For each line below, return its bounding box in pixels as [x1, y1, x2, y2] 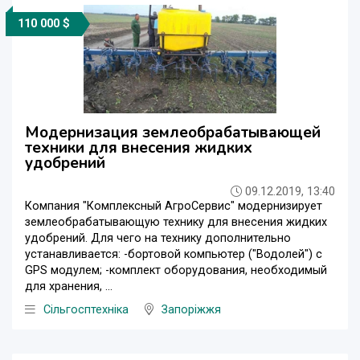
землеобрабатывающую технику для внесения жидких [25, 215, 327, 230]
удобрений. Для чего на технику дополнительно [25, 231, 291, 246]
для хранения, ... [25, 280, 112, 294]
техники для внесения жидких [25, 137, 252, 159]
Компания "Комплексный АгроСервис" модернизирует [25, 199, 322, 214]
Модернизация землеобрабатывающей [25, 122, 321, 144]
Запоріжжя [162, 303, 221, 317]
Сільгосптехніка [43, 303, 129, 317]
